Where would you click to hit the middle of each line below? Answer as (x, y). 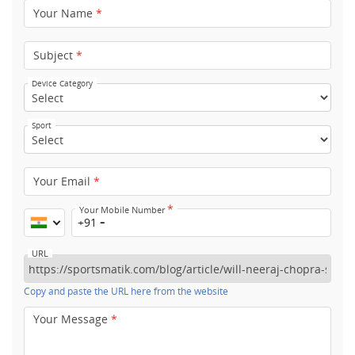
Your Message (72, 319)
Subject (55, 55)
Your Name (65, 13)
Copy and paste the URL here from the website (126, 291)
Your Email (63, 181)
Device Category (62, 83)
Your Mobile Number (123, 210)
